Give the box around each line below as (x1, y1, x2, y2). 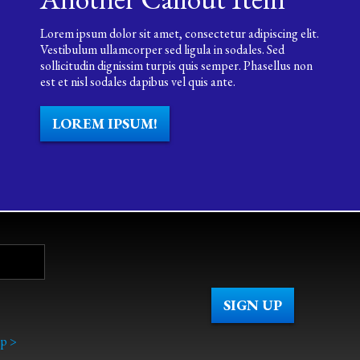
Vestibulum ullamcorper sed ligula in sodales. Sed (39, 41, 284, 58)
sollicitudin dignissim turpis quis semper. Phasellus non (39, 57, 313, 74)
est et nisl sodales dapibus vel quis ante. (39, 73, 235, 90)
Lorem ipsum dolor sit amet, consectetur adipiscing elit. (39, 25, 319, 42)
